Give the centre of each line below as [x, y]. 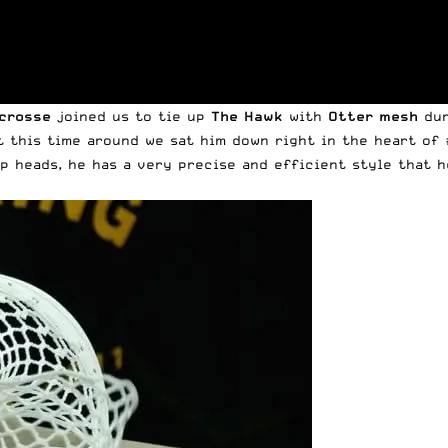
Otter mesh [373, 116]
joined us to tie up [131, 116]
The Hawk [247, 116]
